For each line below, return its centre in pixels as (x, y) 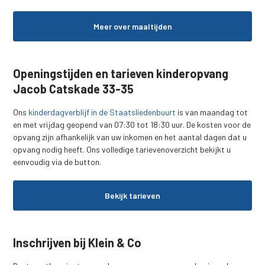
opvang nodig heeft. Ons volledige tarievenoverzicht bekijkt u (122, 149)
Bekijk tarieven (132, 195)
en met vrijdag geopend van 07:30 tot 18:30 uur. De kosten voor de (132, 124)
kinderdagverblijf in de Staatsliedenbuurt (102, 112)
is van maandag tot (212, 112)
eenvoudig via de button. (57, 161)
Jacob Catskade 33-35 (74, 88)
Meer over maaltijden (132, 26)
